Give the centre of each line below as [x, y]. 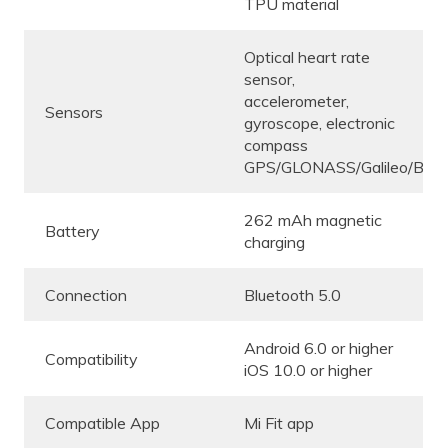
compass [276, 145]
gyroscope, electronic [319, 123]
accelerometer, [296, 101]
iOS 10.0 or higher [308, 370]
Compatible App [102, 423]
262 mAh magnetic [313, 220]
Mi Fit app [279, 423]
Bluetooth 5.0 [292, 295]
